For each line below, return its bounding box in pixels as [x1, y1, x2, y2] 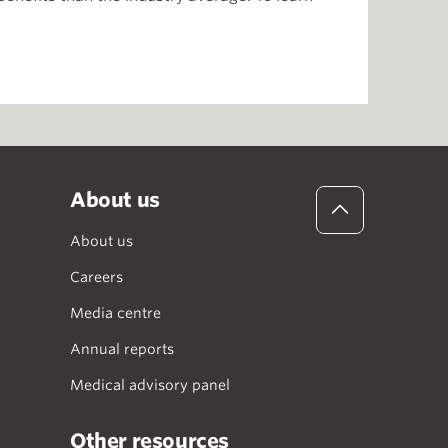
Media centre [70, 305, 161, 321]
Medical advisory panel [70, 377, 230, 393]
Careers [70, 269, 123, 285]
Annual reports [70, 341, 174, 357]
